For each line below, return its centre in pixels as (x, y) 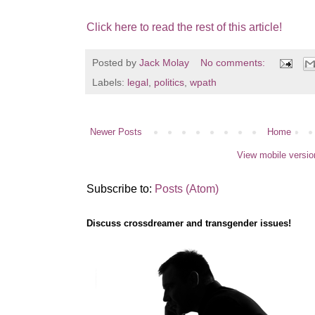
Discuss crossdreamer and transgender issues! (189, 223)
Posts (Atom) (187, 188)
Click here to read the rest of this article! (184, 27)
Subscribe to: (121, 188)
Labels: (110, 82)
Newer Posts (116, 131)
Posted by (116, 62)
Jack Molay (164, 62)
